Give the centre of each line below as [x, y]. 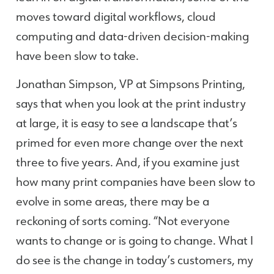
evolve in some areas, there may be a [113, 201]
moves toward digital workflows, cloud [116, 16]
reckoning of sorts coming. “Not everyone [123, 221]
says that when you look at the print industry [131, 103]
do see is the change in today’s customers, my [135, 260]
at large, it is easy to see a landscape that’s [127, 123]
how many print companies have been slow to [135, 182]
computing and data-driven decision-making [132, 35]
